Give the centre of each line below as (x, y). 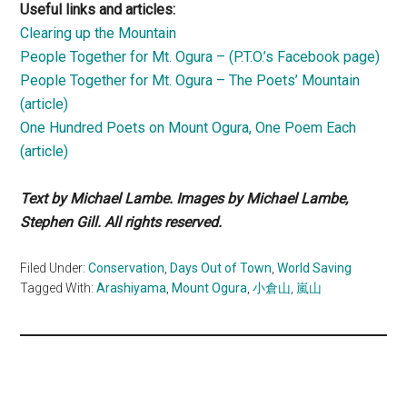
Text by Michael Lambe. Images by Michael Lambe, (184, 199)
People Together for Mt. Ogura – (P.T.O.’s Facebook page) (200, 57)
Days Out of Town (221, 268)
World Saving (315, 268)
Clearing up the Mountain (99, 34)
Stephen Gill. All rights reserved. (121, 223)
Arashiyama (132, 288)
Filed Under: (55, 268)
